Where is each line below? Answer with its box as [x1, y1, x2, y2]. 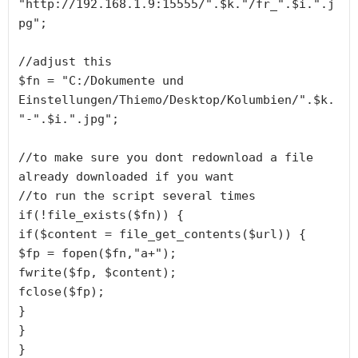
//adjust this [18, 54, 112, 69]
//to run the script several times [18, 188, 256, 203]
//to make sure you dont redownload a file [18, 149, 313, 165]
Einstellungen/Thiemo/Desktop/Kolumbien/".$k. [18, 92, 335, 107]
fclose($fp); [18, 284, 105, 299]
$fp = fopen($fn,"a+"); [18, 245, 177, 261]
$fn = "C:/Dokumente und [18, 73, 184, 88]
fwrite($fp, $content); [18, 265, 177, 280]
